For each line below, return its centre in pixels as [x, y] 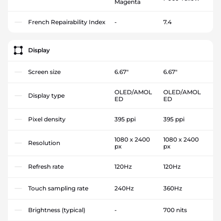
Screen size [44, 72]
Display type [46, 95]
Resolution [44, 143]
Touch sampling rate [58, 188]
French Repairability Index [67, 22]
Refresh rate [46, 166]
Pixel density [47, 119]
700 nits [175, 210]
